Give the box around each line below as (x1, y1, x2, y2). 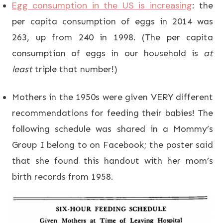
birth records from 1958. (12, 171, 113, 182)
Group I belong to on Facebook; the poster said (12, 139, 213, 150)
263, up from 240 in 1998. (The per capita (12, 31, 213, 43)
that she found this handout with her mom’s (12, 155, 213, 166)
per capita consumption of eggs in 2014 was (12, 15, 213, 27)
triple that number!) (32, 63, 117, 75)
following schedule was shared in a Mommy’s (12, 123, 213, 134)
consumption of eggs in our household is (12, 47, 204, 59)
